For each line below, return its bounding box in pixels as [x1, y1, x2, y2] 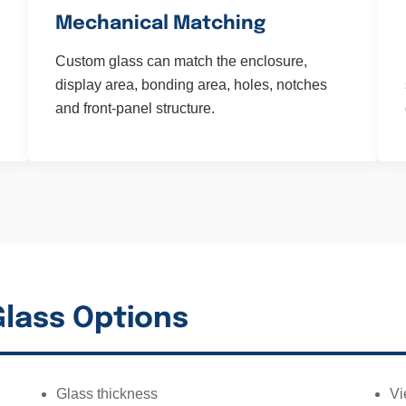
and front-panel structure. [54, 101, 215, 116]
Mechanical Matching [54, 14, 266, 34]
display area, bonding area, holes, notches [54, 77, 327, 92]
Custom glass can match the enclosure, [54, 53, 307, 69]
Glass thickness [56, 386, 158, 401]
